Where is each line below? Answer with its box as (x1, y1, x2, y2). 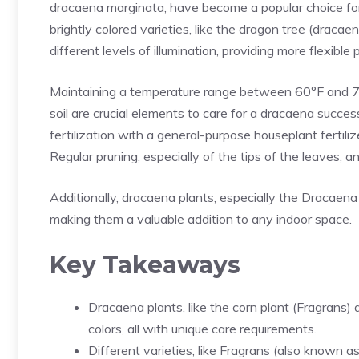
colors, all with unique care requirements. (88, 321, 317, 337)
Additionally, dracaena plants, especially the (50, 189, 301, 205)
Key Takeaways (50, 250, 240, 280)
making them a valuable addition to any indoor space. (50, 211, 352, 227)
